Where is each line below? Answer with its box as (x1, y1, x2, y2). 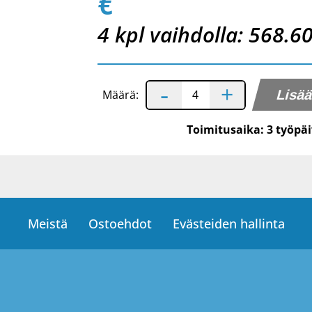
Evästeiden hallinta (172, 215, 285, 232)
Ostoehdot (88, 215, 152, 232)
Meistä (27, 215, 68, 232)
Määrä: (102, 87, 139, 102)
